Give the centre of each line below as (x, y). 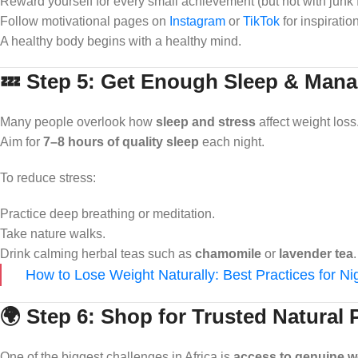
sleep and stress (206, 121)
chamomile (228, 253)
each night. (232, 141)
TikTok (261, 21)
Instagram (197, 21)
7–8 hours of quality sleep (121, 141)
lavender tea (316, 253)
